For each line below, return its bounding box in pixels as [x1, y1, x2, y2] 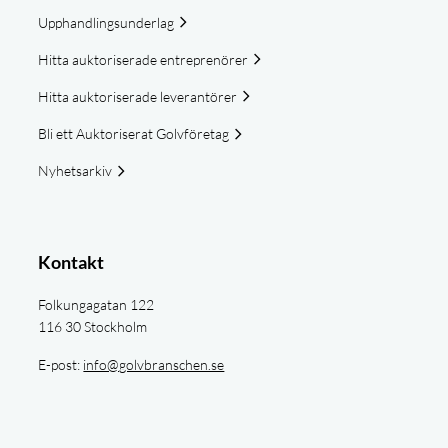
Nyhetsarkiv [38, 162, 113, 180]
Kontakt [38, 250, 105, 273]
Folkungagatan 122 [38, 295, 155, 313]
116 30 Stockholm [38, 317, 148, 335]
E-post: [38, 355, 84, 373]
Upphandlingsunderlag [38, 13, 175, 31]
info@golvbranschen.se [83, 355, 225, 373]
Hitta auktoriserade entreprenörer [38, 50, 249, 68]
